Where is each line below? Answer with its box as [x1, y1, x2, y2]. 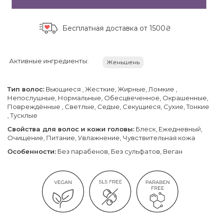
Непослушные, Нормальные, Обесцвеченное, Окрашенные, [7, 93, 208, 102]
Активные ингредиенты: [9, 56, 89, 65]
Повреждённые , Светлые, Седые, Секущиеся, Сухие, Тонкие [7, 102, 209, 110]
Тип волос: [7, 85, 44, 93]
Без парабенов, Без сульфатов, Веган [56, 147, 182, 155]
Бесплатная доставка [62, 23, 140, 33]
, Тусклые [7, 111, 37, 119]
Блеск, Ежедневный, [134, 125, 202, 133]
